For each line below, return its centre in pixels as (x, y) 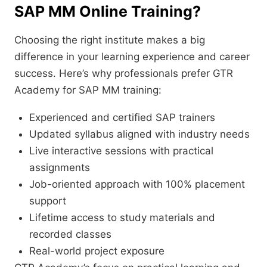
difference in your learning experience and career (132, 57)
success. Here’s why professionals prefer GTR (124, 74)
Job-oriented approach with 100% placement (137, 184)
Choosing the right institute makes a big (110, 40)
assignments (60, 168)
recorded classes (70, 235)
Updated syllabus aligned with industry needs (139, 134)
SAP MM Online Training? (108, 12)
